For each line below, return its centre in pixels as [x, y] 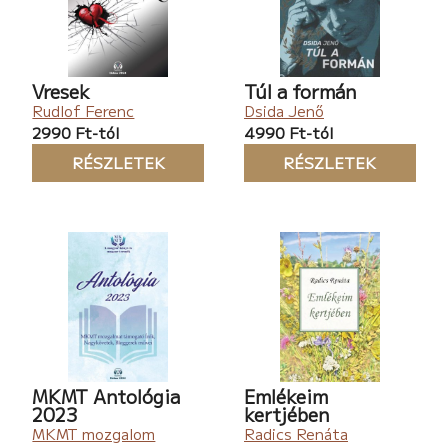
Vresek [61, 90]
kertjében [286, 413]
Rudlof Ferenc [83, 110]
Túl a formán [300, 90]
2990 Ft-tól [76, 132]
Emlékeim [286, 395]
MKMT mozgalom [94, 433]
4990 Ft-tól [288, 132]
